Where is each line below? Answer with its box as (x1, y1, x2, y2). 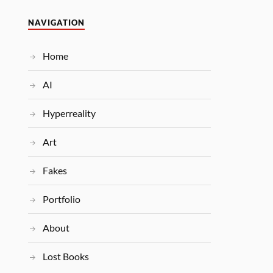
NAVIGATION (28, 18, 85, 27)
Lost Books (43, 250, 90, 262)
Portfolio (43, 193, 81, 205)
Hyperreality (43, 107, 96, 119)
